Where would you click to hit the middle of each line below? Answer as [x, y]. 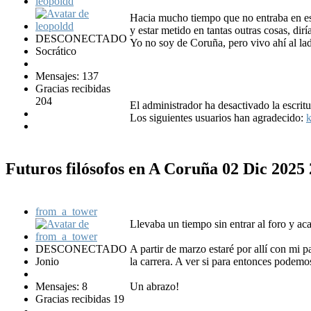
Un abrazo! [154, 286]
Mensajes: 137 [67, 76]
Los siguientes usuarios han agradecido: [218, 117]
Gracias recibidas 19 [80, 299]
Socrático [56, 51]
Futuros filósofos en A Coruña [114, 168]
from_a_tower [66, 211]
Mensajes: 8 [61, 286]
